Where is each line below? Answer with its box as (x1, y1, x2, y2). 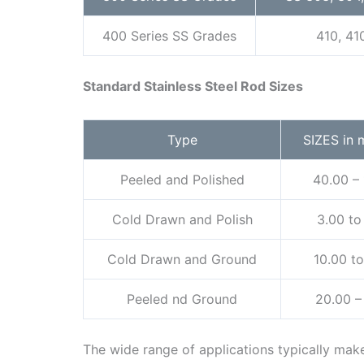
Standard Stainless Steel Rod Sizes (83, 78, 303, 95)
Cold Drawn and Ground (107, 251, 257, 268)
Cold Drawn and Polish (111, 211, 253, 228)
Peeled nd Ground (127, 291, 237, 308)
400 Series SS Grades (102, 28, 236, 45)
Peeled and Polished (119, 171, 245, 188)
